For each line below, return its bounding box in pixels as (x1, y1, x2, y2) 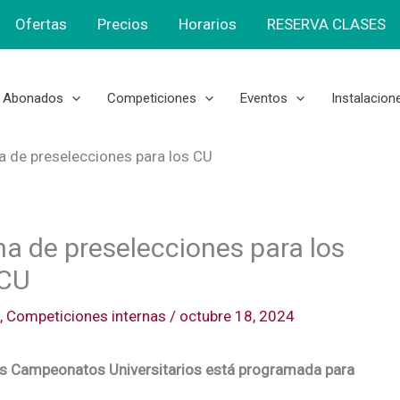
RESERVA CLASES (266, 15, 386, 33)
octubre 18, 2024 (179, 307, 295, 325)
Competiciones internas (5, 307, 166, 325)
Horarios (178, 15, 237, 33)
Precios (96, 15, 148, 33)
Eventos (240, 89, 287, 106)
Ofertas (14, 15, 67, 33)
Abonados (3, 89, 63, 106)
